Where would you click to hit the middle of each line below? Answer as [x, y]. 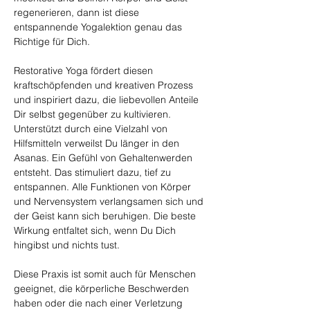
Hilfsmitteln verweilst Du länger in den [98, 143]
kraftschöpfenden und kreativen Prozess [105, 85]
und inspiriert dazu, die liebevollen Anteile [108, 100]
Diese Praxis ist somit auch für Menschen [106, 274]
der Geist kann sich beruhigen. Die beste [106, 216]
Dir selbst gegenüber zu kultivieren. [94, 114]
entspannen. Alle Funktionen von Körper [104, 187]
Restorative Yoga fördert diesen [85, 71]
